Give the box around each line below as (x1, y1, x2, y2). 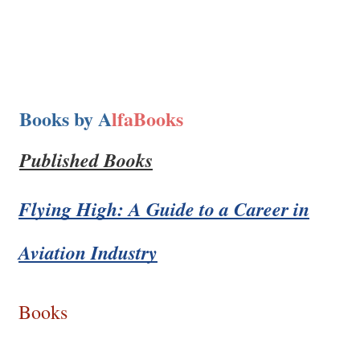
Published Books (19, 145, 153, 174)
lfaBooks (112, 104, 183, 133)
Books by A (19, 104, 112, 133)
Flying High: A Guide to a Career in (18, 195, 309, 223)
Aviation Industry (18, 239, 157, 267)
